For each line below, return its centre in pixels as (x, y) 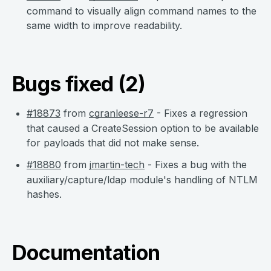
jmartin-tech (117, 165)
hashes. (44, 194)
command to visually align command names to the (142, 11)
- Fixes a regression (201, 113)
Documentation (86, 253)
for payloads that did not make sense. (113, 143)
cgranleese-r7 (121, 113)
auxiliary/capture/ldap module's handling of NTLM (142, 180)
